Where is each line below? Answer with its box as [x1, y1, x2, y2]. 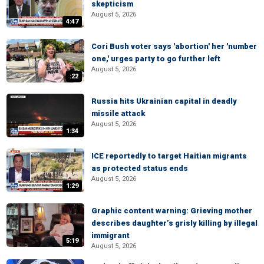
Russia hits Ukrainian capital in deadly [91, 97, 237, 105]
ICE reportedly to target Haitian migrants [91, 151, 247, 160]
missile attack [91, 109, 145, 118]
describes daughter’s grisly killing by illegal [91, 219, 258, 227]
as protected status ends [91, 164, 188, 173]
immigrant [91, 231, 130, 240]
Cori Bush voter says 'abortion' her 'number [91, 42, 257, 51]
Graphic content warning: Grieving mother [91, 206, 252, 215]
